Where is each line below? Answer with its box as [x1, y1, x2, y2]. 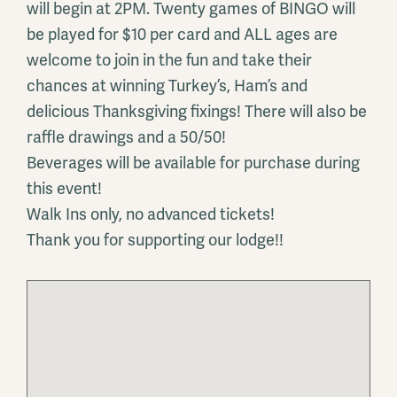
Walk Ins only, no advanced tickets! [27, 205, 275, 225]
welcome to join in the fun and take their [27, 51, 312, 71]
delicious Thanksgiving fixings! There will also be [27, 102, 367, 122]
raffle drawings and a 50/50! [27, 128, 226, 148]
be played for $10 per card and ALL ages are [27, 25, 338, 45]
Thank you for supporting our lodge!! [27, 230, 284, 251]
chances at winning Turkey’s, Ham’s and [27, 76, 307, 97]
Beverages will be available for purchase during [27, 153, 360, 174]
